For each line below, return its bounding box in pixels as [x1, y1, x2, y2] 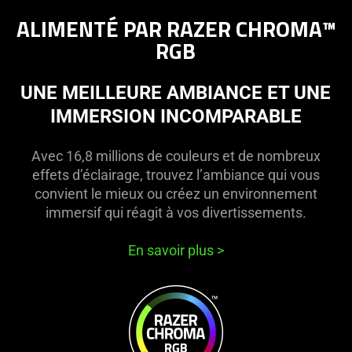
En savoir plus [127, 241, 217, 258]
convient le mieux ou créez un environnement [34, 185, 317, 202]
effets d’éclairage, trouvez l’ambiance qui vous [31, 166, 320, 183]
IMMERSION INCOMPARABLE [49, 104, 302, 127]
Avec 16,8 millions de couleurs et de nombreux [31, 147, 321, 164]
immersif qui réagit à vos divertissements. [45, 203, 306, 221]
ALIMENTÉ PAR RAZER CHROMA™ [16, 11, 335, 46]
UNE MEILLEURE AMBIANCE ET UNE [20, 81, 332, 104]
